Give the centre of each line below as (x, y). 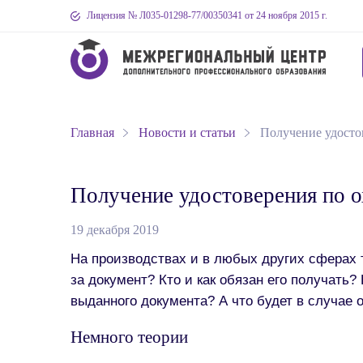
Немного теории (129, 337)
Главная (92, 132)
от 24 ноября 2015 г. (285, 15)
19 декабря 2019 (115, 230)
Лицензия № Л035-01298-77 (144, 15)
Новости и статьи (187, 132)
